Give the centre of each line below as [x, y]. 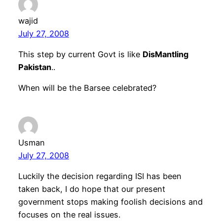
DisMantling [165, 54]
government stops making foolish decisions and [110, 202]
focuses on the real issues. [69, 215]
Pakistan [35, 67]
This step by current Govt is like [80, 54]
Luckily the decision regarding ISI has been [100, 176]
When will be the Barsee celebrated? [87, 88]
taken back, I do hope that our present [92, 189]
